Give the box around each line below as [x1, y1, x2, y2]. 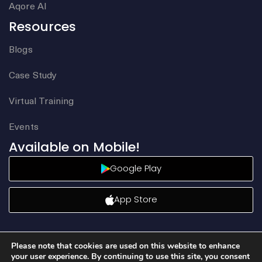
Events [9, 119, 39, 133]
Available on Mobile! [9, 138, 140, 157]
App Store [113, 193, 157, 206]
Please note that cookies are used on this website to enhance [11, 240, 240, 251]
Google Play [109, 162, 161, 175]
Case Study [9, 67, 57, 82]
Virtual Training [9, 93, 74, 108]
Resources [9, 18, 76, 36]
